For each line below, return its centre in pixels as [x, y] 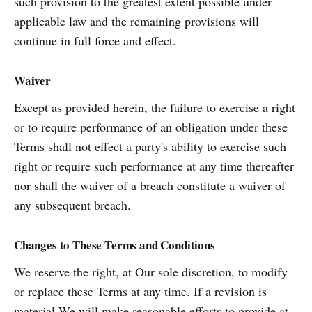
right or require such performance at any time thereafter [154, 166]
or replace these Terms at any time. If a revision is [140, 291]
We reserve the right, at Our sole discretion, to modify [151, 272]
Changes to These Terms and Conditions [115, 245]
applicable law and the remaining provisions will [136, 21]
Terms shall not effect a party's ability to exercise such [150, 146]
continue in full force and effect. [95, 40]
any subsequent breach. [72, 205]
